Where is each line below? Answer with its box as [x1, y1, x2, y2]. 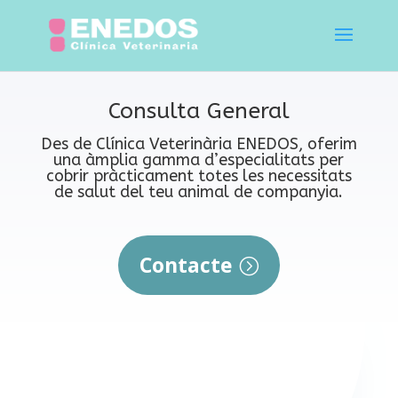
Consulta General [107, 98, 290, 124]
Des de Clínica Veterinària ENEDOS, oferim [40, 134, 357, 154]
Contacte [139, 250, 233, 279]
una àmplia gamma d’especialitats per [53, 150, 345, 170]
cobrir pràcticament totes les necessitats [45, 166, 352, 186]
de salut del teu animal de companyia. [54, 182, 344, 202]
